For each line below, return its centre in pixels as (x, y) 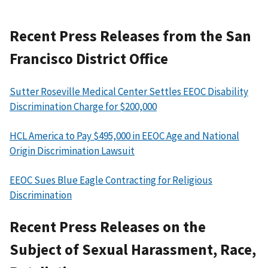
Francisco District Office (89, 59)
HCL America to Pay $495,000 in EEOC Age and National (124, 136)
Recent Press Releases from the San (130, 36)
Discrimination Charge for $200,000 (83, 107)
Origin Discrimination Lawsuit (72, 151)
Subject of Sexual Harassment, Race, (133, 250)
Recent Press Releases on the (108, 227)
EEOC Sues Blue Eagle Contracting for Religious (111, 180)
